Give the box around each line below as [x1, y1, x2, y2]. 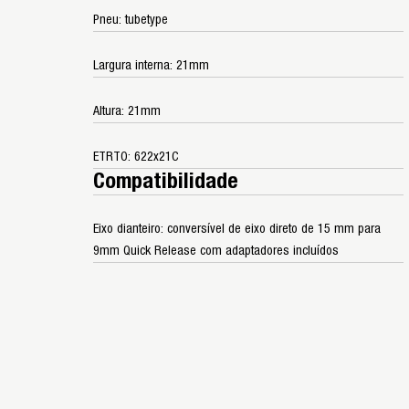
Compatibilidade [93, 170, 238, 193]
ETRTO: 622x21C [93, 150, 179, 163]
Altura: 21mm [93, 104, 161, 118]
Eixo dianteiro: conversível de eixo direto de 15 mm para [93, 222, 381, 236]
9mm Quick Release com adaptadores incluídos [93, 244, 339, 257]
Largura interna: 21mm [93, 58, 209, 72]
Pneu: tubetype [93, 13, 168, 26]
